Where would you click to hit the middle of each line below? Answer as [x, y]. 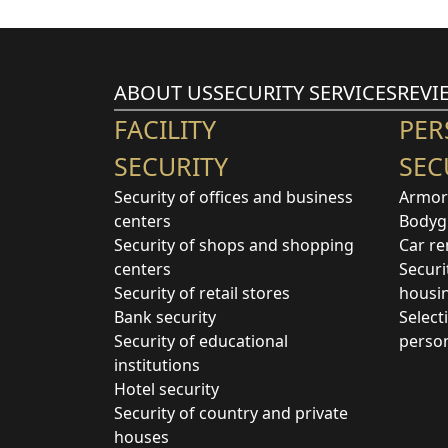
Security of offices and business [233, 196]
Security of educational [201, 340]
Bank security [165, 316]
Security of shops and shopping [234, 244]
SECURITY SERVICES [305, 92]
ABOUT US [163, 92]
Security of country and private [231, 412]
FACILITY [165, 128]
